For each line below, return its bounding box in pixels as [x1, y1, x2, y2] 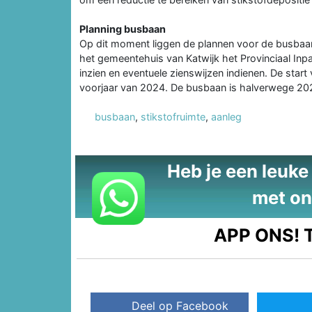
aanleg [211, 110, 242, 123]
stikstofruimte [141, 110, 205, 123]
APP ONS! [214, 224, 300, 246]
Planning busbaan [79, 22, 166, 35]
